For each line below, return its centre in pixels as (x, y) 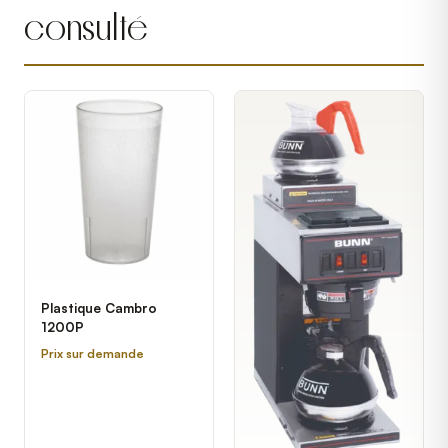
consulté (86, 28)
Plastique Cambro (99, 308)
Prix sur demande (92, 354)
